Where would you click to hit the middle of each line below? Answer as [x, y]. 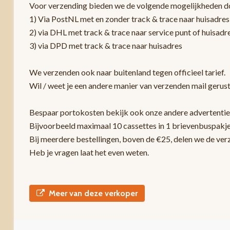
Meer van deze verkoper [93, 193]
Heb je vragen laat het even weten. [89, 152]
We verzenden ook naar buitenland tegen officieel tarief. [127, 72]
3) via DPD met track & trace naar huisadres [106, 45]
